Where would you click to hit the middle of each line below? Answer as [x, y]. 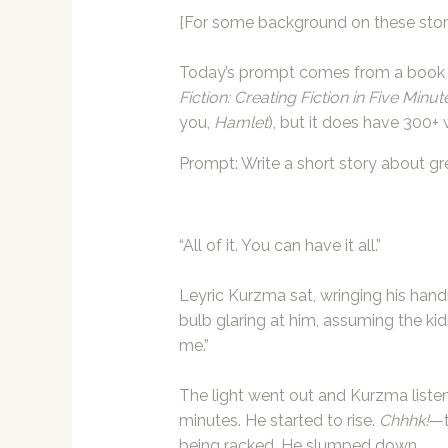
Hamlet [240, 123]
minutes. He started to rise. [278, 421]
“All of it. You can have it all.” [279, 246]
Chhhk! [403, 421]
